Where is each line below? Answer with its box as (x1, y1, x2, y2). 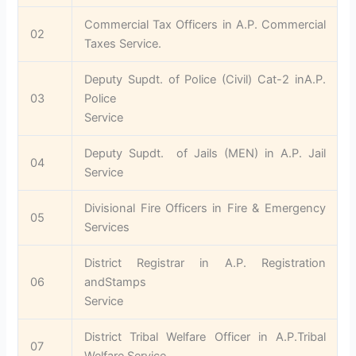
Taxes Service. (84, 36, 162, 51)
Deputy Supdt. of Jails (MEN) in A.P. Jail (84, 145, 326, 161)
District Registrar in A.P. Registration (84, 255, 326, 270)
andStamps (84, 274, 147, 289)
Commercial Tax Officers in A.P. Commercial (84, 17, 326, 32)
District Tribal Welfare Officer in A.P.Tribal (84, 329, 326, 344)
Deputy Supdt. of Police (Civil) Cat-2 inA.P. (84, 72, 326, 87)
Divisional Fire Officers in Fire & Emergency (84, 200, 326, 215)
